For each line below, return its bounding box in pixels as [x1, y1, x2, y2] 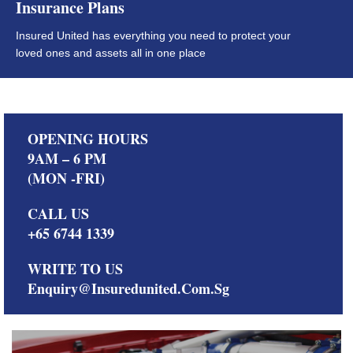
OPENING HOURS [28, 128, 148, 149]
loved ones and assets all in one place [16, 46, 206, 59]
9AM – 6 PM [28, 147, 106, 169]
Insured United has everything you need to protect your [16, 28, 291, 42]
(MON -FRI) [28, 167, 105, 188]
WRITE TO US [28, 258, 123, 279]
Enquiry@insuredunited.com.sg [28, 277, 229, 299]
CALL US [28, 203, 89, 224]
